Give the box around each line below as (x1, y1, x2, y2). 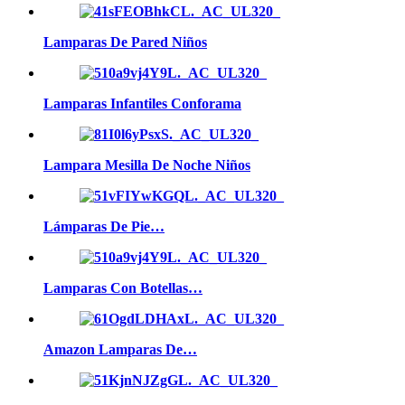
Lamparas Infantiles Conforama (43, 95, 241, 111)
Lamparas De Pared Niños (43, 33, 207, 50)
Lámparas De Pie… (43, 218, 165, 234)
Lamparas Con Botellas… (43, 279, 202, 296)
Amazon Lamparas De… (43, 341, 197, 357)
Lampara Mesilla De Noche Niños (43, 156, 250, 173)
